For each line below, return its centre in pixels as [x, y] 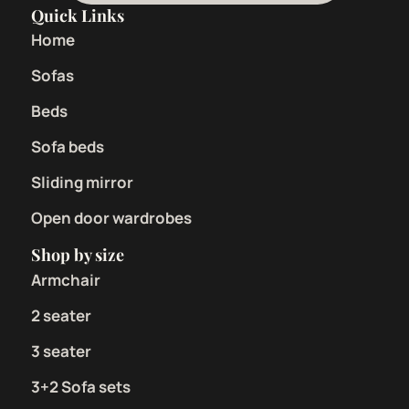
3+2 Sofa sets [81, 387]
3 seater [61, 351]
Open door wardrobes [111, 218]
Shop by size [78, 255]
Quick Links [78, 16]
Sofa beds [68, 147]
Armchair [66, 280]
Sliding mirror [82, 183]
